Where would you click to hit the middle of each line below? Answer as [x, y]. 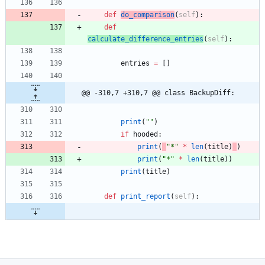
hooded [146, 135]
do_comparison [148, 15]
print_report [146, 197]
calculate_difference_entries [146, 39]
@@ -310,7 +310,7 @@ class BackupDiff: [158, 93]
